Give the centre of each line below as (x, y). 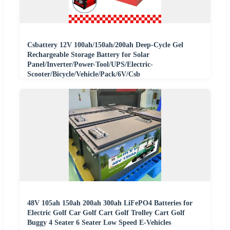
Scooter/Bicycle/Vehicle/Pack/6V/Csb (84, 74)
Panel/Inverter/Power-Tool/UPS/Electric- (90, 65)
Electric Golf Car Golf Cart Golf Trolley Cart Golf (106, 213)
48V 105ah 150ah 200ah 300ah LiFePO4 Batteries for (110, 203)
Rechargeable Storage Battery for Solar (88, 55)
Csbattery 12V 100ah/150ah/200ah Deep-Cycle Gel (105, 45)
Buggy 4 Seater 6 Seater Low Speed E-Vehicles (99, 223)
